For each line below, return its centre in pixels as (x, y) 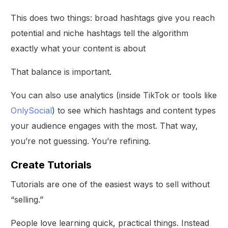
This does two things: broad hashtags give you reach (113, 18)
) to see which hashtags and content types (134, 110)
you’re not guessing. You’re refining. (81, 141)
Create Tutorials (51, 165)
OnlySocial (32, 110)
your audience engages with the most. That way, (105, 125)
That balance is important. (61, 72)
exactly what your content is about (78, 48)
